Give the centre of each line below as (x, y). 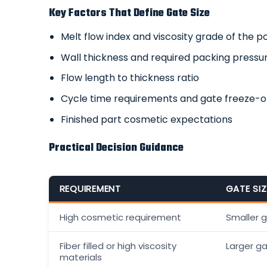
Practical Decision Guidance (116, 148)
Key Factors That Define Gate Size (129, 14)
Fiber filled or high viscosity (118, 246)
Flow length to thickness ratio (130, 78)
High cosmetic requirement (120, 218)
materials (80, 257)
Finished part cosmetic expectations (147, 119)
